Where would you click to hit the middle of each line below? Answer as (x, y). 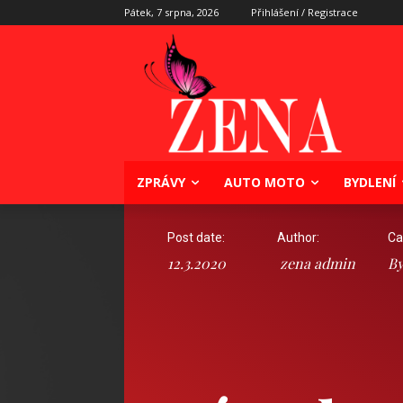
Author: (299, 237)
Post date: (196, 237)
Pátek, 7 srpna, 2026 (171, 12)
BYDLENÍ (370, 182)
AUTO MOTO (264, 182)
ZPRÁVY (161, 182)
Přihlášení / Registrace (304, 12)
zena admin (318, 263)
